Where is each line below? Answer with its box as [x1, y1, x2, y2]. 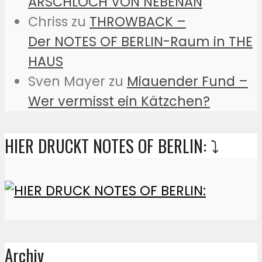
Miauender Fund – [127, 71, 248, 91]
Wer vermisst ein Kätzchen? [28, 91, 210, 111]
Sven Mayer [28, 71, 105, 91]
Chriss [28, 12, 68, 31]
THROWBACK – [89, 12, 186, 31]
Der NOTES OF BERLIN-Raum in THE [28, 32, 253, 51]
